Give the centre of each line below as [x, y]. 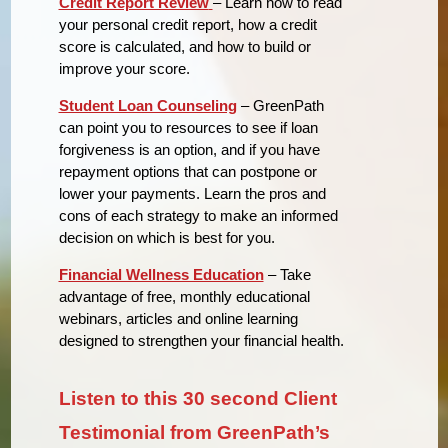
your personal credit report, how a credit [187, 24]
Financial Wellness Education [161, 274]
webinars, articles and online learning [178, 318]
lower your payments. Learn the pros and [192, 193]
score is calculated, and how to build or [184, 46]
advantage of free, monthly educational [184, 296]
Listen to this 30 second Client [197, 398]
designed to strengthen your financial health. [201, 340]
